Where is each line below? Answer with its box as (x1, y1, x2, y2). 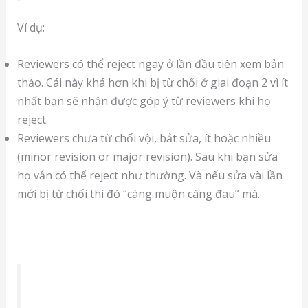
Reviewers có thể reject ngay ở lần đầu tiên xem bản (16, 56, 284, 71)
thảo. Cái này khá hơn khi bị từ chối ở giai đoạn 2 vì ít (16, 74, 288, 90)
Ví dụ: (16, 20, 45, 36)
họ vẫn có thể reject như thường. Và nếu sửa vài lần (16, 167, 283, 183)
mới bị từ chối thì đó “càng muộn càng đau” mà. (16, 186, 260, 201)
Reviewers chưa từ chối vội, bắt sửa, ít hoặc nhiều (16, 130, 271, 146)
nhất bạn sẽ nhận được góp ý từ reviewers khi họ (16, 93, 271, 109)
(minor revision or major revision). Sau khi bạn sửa (16, 148, 278, 164)
